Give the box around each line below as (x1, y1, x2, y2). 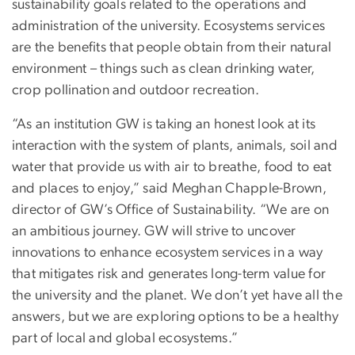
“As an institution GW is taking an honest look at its (12, 116, 316, 132)
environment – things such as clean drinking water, (12, 61, 315, 76)
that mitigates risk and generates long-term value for (12, 266, 326, 281)
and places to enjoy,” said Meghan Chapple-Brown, (12, 181, 326, 196)
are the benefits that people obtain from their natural (12, 40, 332, 55)
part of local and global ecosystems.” (12, 330, 239, 345)
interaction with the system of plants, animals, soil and (12, 138, 338, 153)
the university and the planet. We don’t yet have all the (12, 288, 342, 303)
